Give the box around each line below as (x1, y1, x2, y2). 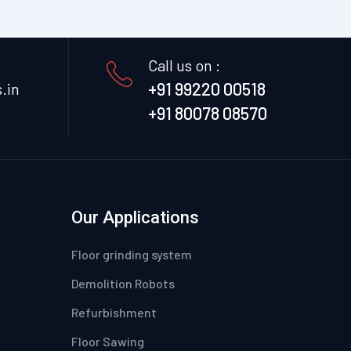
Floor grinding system (71, 247, 192, 262)
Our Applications (71, 208, 199, 228)
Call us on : (148, 56, 220, 75)
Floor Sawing (71, 334, 144, 349)
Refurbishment (71, 305, 157, 320)
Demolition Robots (71, 276, 175, 291)
